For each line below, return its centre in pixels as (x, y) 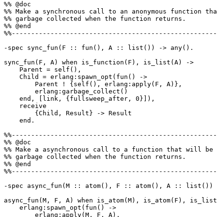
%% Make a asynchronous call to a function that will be (108, 150)
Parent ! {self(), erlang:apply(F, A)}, (19, 84)
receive (12, 106)
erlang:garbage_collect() (19, 92)
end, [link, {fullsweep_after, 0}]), (12, 99)
